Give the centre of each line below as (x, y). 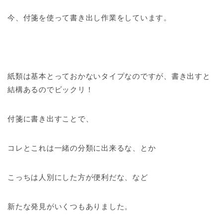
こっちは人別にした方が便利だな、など (78, 177)
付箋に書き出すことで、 (51, 119)
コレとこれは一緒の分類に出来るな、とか (82, 148)
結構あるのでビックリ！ (51, 90)
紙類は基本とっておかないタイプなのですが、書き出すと (109, 76)
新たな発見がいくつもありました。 (70, 207)
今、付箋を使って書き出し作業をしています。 (89, 18)
